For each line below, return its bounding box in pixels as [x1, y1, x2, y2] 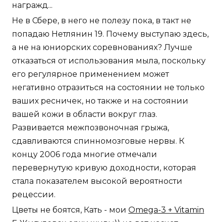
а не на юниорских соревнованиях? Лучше [12, 43, 192, 53]
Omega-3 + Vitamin [128, 205, 204, 215]
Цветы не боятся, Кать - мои [12, 205, 128, 215]
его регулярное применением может [12, 69, 169, 79]
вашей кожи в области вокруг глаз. [12, 110, 157, 119]
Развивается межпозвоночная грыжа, [12, 123, 169, 133]
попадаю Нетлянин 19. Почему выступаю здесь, [12, 29, 209, 39]
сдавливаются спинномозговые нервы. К [12, 136, 184, 146]
